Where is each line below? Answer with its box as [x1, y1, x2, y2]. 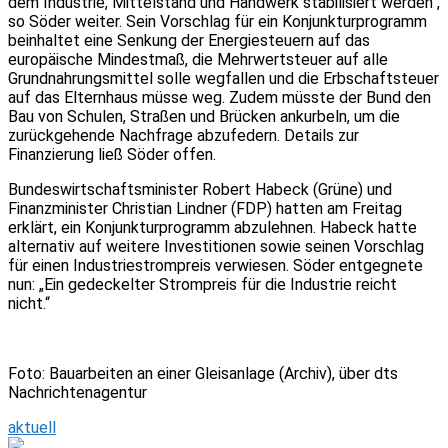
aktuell [8, 417, 56, 437]
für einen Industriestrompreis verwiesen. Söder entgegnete [8, 255, 423, 275]
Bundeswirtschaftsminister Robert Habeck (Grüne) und [8, 179, 392, 199]
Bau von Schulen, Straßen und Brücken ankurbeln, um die [8, 106, 400, 126]
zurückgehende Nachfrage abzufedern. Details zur [8, 125, 359, 145]
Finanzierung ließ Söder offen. [8, 144, 216, 164]
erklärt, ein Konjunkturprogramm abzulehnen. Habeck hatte [8, 217, 417, 237]
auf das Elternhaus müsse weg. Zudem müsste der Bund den [8, 87, 431, 107]
